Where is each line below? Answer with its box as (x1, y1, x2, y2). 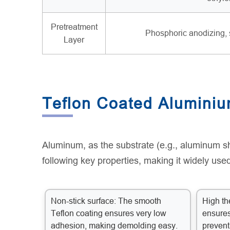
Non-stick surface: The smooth (51, 197, 161, 206)
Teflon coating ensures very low (51, 209, 166, 218)
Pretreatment (50, 23, 98, 32)
